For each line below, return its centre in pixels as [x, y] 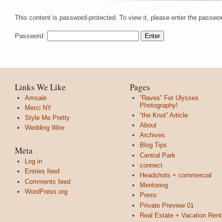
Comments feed [48, 181]
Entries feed [42, 171]
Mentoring [154, 185]
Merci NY [38, 108]
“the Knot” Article [164, 115]
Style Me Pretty [47, 118]
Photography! [159, 105]
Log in [33, 162]
